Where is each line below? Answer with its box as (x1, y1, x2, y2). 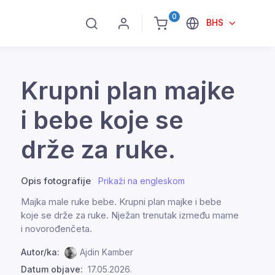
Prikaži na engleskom (98, 176, 185, 186)
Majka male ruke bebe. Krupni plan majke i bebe (21, 196, 222, 207)
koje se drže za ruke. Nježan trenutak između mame (21, 209, 239, 221)
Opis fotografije (21, 175, 91, 187)
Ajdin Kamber (80, 247, 133, 257)
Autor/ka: (21, 247, 60, 257)
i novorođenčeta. (21, 223, 92, 234)
